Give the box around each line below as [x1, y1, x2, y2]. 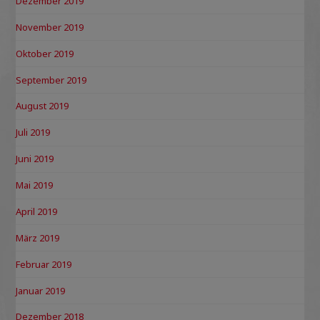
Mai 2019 [16, 179, 54, 192]
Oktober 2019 [16, 46, 74, 60]
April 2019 [16, 204, 58, 218]
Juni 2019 [16, 152, 54, 166]
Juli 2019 [16, 126, 51, 139]
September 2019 [16, 73, 87, 86]
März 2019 [16, 231, 60, 244]
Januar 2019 [16, 284, 66, 297]
